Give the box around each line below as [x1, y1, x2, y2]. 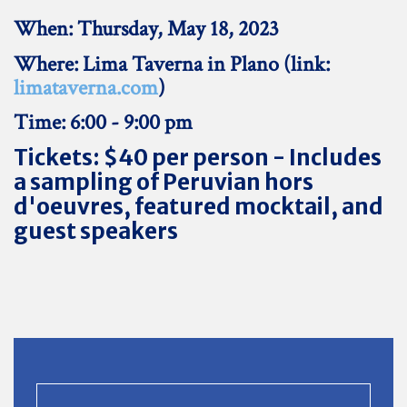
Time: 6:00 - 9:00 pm [14, 108, 193, 136]
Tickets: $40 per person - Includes [14, 143, 382, 172]
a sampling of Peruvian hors [14, 167, 313, 196]
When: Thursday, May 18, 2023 [14, 15, 279, 43]
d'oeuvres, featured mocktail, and [14, 192, 383, 221]
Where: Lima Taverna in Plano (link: [14, 49, 330, 78]
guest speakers [14, 216, 178, 245]
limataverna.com [14, 73, 158, 102]
